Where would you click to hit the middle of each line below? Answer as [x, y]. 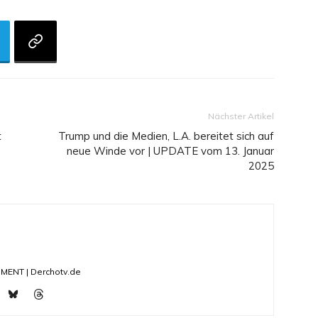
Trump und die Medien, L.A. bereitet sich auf [166, 136]
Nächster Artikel [241, 116]
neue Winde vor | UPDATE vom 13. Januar [170, 151]
